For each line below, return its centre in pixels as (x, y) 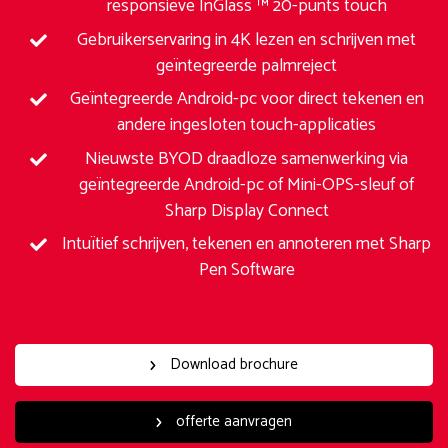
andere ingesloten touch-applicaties (246, 126)
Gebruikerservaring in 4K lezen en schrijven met (246, 40)
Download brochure (232, 365)
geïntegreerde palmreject (246, 66)
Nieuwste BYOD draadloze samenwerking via (246, 159)
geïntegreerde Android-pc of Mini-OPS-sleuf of (246, 185)
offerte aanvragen (232, 422)
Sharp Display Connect (246, 211)
